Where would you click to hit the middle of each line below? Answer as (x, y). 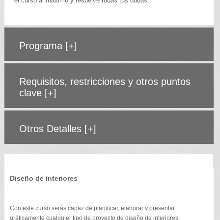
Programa (42, 45)
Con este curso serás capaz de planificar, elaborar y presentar (92, 208)
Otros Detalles (52, 128)
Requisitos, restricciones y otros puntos (105, 81)
